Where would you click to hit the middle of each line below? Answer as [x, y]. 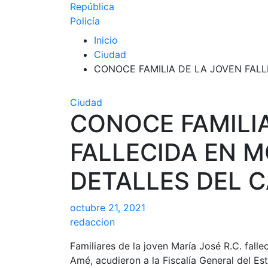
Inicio [106, 40]
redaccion [92, 222]
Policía [85, 21]
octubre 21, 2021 [108, 208]
